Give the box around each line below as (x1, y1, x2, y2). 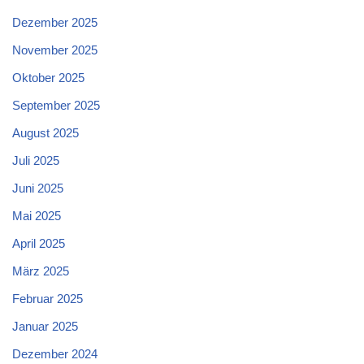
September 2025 (12, 98, 100, 113)
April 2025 (12, 236, 65, 251)
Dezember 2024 (12, 347, 97, 362)
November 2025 (12, 43, 97, 58)
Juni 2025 (12, 181, 63, 196)
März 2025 (12, 264, 69, 279)
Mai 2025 (12, 209, 61, 223)
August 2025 (12, 126, 79, 141)
